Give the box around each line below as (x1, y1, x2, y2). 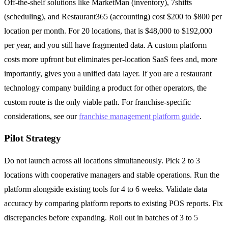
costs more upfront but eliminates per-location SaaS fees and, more (4, 54, 217, 64)
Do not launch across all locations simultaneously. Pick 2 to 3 (4, 156, 200, 165)
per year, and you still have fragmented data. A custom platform (4, 40, 207, 49)
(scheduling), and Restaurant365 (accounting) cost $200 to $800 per (4, 12, 222, 21)
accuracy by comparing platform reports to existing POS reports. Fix (4, 199, 223, 208)
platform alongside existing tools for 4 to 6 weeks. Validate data (4, 185, 207, 193)
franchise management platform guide (79, 111, 199, 121)
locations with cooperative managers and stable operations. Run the (4, 170, 219, 179)
